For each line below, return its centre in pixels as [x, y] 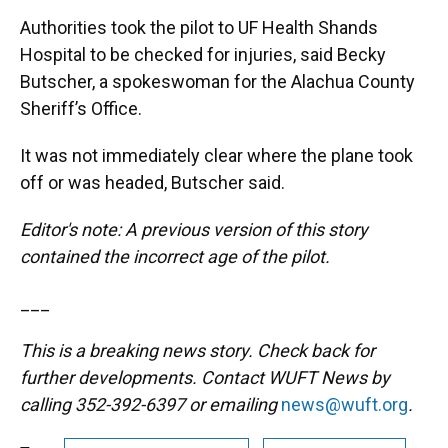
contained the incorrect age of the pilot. [175, 256]
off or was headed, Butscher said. [152, 182]
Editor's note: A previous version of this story [194, 229]
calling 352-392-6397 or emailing [150, 404]
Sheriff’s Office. [83, 108]
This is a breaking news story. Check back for [197, 350]
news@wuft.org [344, 404]
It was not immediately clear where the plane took [216, 155]
